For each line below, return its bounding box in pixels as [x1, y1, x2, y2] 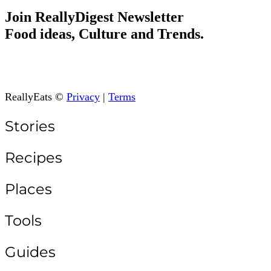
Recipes [5, 149, 62, 167]
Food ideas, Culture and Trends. [5, 25, 204, 42]
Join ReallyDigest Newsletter [5, 8, 184, 25]
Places [5, 180, 52, 198]
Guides [5, 243, 56, 261]
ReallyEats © [5, 91, 67, 103]
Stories [5, 117, 55, 135]
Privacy [67, 91, 100, 103]
